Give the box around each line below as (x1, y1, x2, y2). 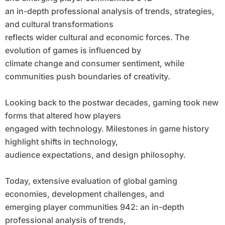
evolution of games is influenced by (5, 45, 141, 56)
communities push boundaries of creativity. (5, 71, 170, 82)
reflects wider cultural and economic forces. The (5, 32, 189, 43)
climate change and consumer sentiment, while (5, 58, 184, 69)
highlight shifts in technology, (5, 137, 118, 147)
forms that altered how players (5, 110, 121, 121)
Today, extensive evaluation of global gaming (5, 176, 177, 186)
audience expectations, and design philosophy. (5, 150, 186, 160)
